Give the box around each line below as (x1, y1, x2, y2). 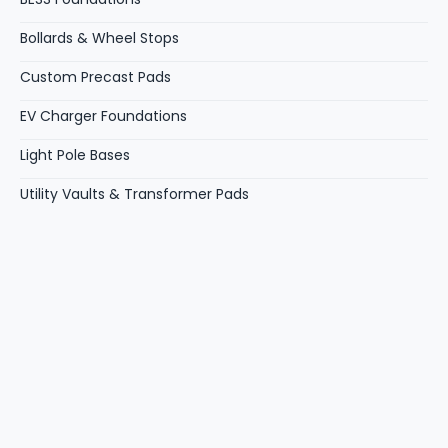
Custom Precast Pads (20, 67, 171, 88)
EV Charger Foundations (20, 106, 187, 127)
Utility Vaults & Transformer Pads (20, 184, 249, 205)
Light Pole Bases (20, 145, 130, 166)
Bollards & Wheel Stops (20, 28, 179, 49)
